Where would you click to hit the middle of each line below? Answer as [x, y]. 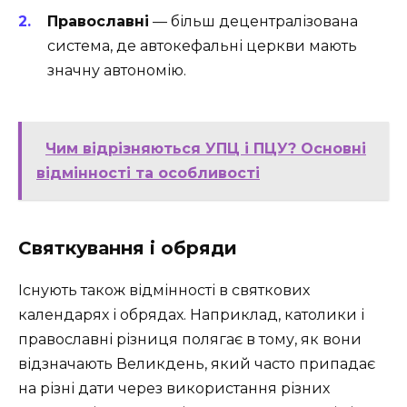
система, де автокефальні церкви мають [202, 45]
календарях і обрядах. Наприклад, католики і [191, 314]
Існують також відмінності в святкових [164, 290]
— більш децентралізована [253, 21]
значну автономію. [117, 70]
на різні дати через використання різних [174, 388]
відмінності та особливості [148, 173]
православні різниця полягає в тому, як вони [190, 339]
